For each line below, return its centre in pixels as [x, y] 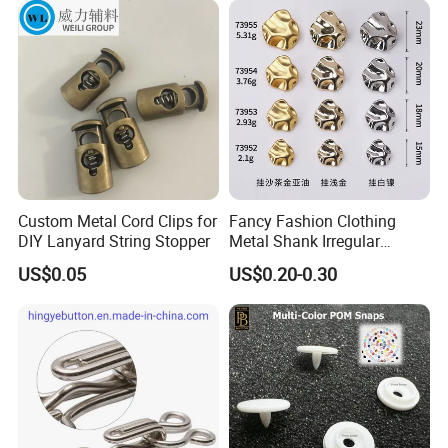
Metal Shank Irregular [304, 240]
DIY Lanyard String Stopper [114, 240]
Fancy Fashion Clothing [312, 220]
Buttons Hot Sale [288, 260]
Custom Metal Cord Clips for [118, 220]
